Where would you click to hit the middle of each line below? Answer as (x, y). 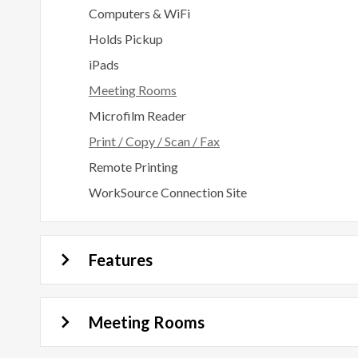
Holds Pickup (126, 39)
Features (121, 260)
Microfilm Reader (137, 115)
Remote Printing (133, 167)
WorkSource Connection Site (168, 192)
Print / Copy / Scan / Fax (154, 141)
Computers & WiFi (139, 13)
